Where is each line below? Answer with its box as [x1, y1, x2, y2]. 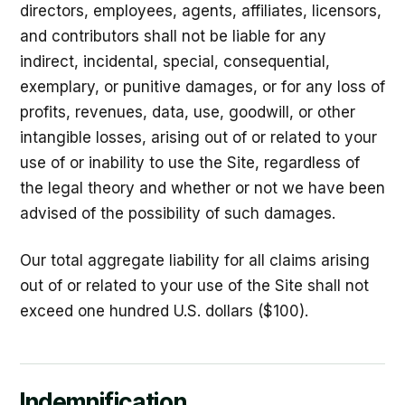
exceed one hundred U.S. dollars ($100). [20, 302, 308, 320]
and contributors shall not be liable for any [20, 27, 326, 45]
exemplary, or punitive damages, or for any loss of [20, 78, 385, 96]
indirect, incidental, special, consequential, [20, 52, 330, 71]
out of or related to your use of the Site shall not [20, 277, 369, 295]
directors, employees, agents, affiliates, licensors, [20, 2, 381, 20]
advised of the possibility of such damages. [20, 204, 335, 222]
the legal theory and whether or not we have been [20, 179, 385, 197]
